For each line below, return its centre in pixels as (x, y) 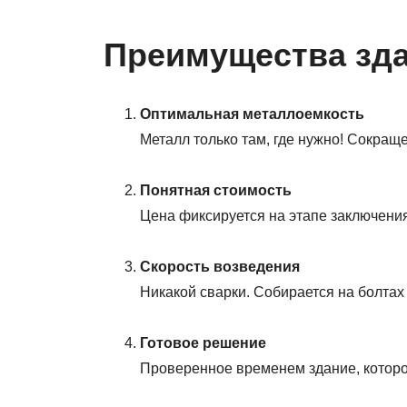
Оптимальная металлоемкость (252, 114)
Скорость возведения (220, 267)
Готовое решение (203, 343)
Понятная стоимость (216, 191)
